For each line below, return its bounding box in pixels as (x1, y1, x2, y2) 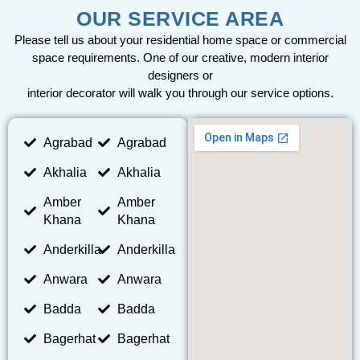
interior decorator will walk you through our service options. (27, 85, 333, 100)
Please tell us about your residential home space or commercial (14, 32, 346, 47)
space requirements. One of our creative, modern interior (31, 50, 329, 64)
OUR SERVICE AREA (76, 6, 284, 30)
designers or (147, 67, 213, 82)
